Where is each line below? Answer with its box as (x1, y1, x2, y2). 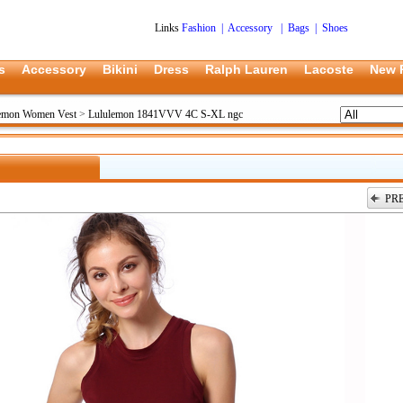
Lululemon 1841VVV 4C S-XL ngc (88, 108, 243, 121)
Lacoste (304, 62, 354, 76)
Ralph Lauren (205, 62, 288, 76)
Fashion (181, 22, 216, 34)
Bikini (103, 62, 138, 76)
